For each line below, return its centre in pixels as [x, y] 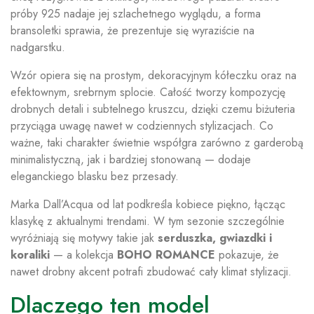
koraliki [30, 255]
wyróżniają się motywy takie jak [84, 238]
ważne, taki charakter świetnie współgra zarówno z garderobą [157, 143]
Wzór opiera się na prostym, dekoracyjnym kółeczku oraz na [153, 76]
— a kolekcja [83, 255]
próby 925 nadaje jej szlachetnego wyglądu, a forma [136, 14]
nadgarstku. [38, 48]
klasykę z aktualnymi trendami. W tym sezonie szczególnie [148, 221]
